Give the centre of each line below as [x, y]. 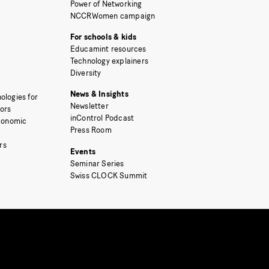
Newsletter [89, 106]
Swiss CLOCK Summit [109, 175]
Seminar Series [97, 163]
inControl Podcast [102, 118]
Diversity [86, 73]
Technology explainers [109, 61]
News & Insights [99, 94]
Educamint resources [108, 49]
